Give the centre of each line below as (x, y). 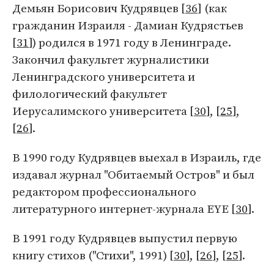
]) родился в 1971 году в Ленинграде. (130, 42)
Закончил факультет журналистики (111, 59)
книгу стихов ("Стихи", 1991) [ (93, 255)
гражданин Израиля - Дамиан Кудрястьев (128, 25)
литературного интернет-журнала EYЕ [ (124, 209)
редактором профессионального (104, 191)
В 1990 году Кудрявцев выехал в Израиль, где (137, 157)
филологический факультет (90, 94)
